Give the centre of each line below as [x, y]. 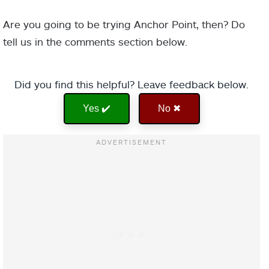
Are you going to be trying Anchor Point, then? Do [124, 24]
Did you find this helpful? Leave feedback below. [131, 84]
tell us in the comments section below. [95, 42]
